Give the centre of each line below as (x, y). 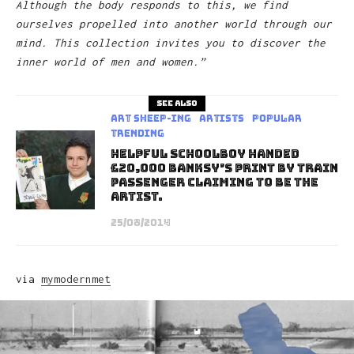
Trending (137, 133)
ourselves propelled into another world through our (174, 23)
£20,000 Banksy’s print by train (224, 168)
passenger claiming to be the (215, 182)
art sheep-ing (151, 118)
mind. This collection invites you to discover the (171, 42)
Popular (277, 118)
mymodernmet (76, 279)
